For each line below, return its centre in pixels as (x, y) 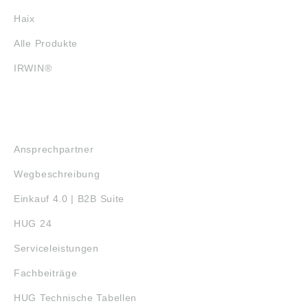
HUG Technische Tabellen (76, 298)
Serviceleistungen (56, 248)
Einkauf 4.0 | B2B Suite (69, 199)
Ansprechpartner (54, 149)
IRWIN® (33, 68)
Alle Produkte (46, 43)
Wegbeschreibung (57, 174)
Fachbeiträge (46, 273)
